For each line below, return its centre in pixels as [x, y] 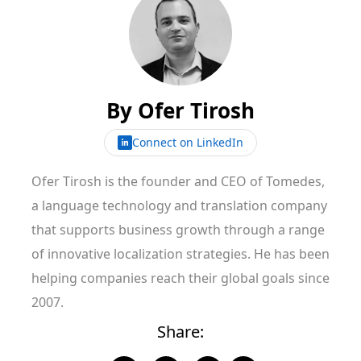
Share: [180, 332]
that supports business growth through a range [178, 230]
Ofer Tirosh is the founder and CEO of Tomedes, [178, 181]
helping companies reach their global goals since [180, 278]
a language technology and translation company [179, 205]
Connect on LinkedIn [188, 142]
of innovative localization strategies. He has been [180, 254]
